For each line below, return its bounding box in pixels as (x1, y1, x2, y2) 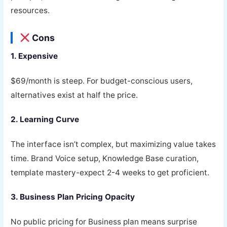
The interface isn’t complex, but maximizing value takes (11, 139, 216, 149)
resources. (11, 6, 50, 16)
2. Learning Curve (11, 115, 80, 125)
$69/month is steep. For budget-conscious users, (11, 75, 193, 86)
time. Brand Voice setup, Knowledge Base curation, (11, 153, 199, 163)
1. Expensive (11, 51, 58, 61)
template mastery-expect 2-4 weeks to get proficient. (11, 167, 210, 177)
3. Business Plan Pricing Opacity (11, 192, 135, 202)
